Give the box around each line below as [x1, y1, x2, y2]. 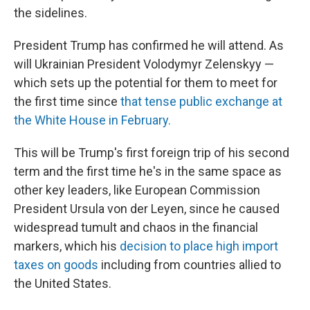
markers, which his [14, 239, 120, 253]
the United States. [14, 276, 111, 291]
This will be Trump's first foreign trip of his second [14, 145, 289, 160]
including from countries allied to [98, 257, 281, 272]
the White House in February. [14, 113, 171, 127]
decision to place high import [120, 239, 278, 253]
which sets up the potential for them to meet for [14, 75, 277, 90]
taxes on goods [14, 257, 98, 272]
